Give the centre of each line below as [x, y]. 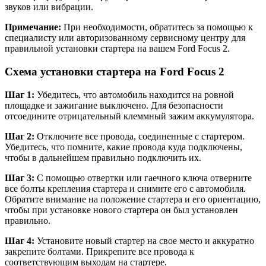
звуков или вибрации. [49, 7]
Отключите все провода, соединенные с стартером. [140, 136]
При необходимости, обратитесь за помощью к [157, 27]
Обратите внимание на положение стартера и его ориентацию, [133, 199]
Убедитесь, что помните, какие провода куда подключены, [123, 147]
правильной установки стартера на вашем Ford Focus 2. [117, 49]
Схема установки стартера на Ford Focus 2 [115, 71]
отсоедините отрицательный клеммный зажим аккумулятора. [129, 116]
